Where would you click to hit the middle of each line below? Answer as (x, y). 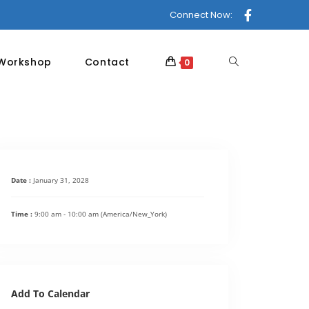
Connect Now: (201, 15)
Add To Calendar (50, 293)
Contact (107, 62)
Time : (23, 214)
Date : (22, 180)
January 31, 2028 (61, 180)
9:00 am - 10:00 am (68, 214)
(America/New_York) (134, 214)
